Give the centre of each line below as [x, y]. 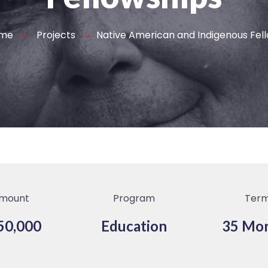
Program [134, 198]
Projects [56, 35]
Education [134, 226]
